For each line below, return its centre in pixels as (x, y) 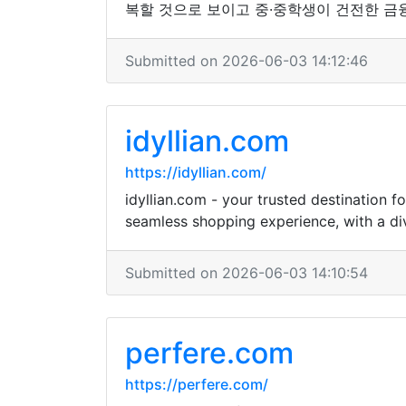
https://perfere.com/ (197, 384)
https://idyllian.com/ (196, 172)
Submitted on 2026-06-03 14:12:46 (246, 61)
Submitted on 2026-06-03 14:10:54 (246, 273)
